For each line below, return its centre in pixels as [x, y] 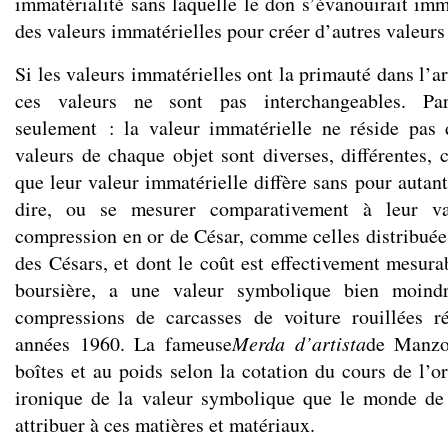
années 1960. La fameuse [123, 343]
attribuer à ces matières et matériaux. [165, 424]
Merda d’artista [298, 343]
